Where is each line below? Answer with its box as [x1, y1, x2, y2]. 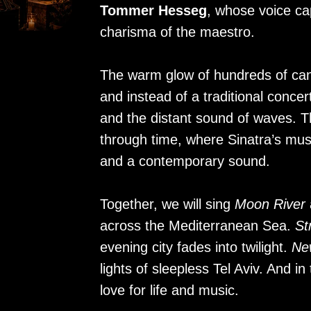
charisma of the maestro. [100, 24, 255, 40]
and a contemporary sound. [100, 153, 270, 169]
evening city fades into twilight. [100, 239, 292, 255]
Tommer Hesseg [100, 3, 207, 18]
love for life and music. [100, 283, 239, 298]
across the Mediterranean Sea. [100, 218, 295, 233]
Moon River [235, 196, 305, 212]
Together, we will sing [100, 196, 235, 212]
